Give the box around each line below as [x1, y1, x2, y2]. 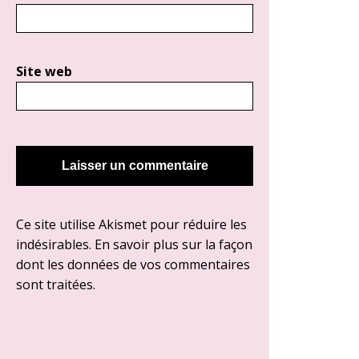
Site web [16, 63, 72, 80]
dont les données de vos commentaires [16, 256, 250, 273]
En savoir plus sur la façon [95, 236, 252, 253]
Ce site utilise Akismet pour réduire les [16, 216, 247, 233]
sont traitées [16, 276, 93, 293]
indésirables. [16, 236, 95, 253]
